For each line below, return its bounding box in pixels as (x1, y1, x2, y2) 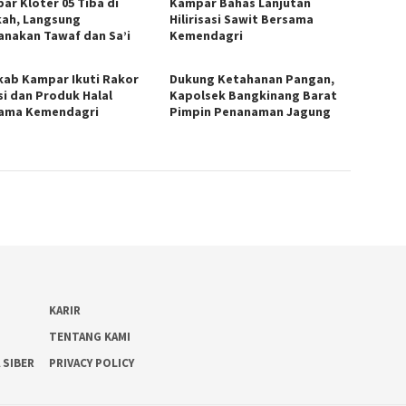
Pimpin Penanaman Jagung (169, 102, 334, 120)
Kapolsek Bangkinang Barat (169, 86, 338, 103)
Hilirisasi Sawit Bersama (169, 10, 314, 27)
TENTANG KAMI (48, 329, 130, 345)
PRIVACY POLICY (48, 355, 134, 372)
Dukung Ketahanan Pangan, (169, 70, 335, 87)
